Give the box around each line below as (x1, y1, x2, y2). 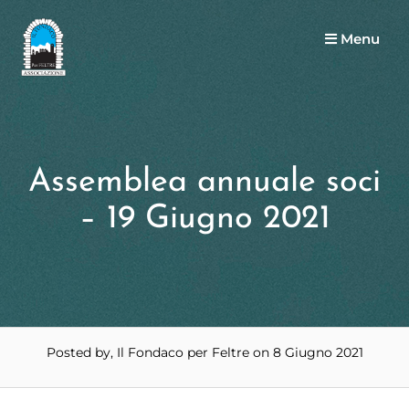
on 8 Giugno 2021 (248, 344, 363, 361)
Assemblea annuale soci (28, 166, 381, 199)
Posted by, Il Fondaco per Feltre (46, 344, 249, 361)
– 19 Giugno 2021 (79, 203, 330, 236)
